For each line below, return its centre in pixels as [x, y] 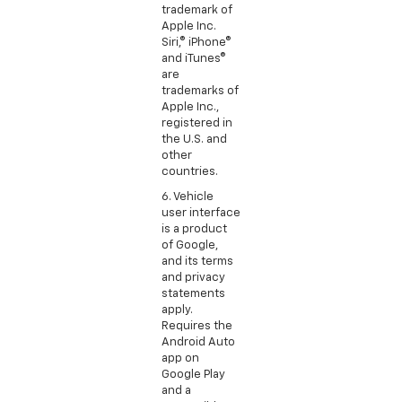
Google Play [193, 374]
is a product [194, 229]
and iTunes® [194, 58]
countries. [190, 171]
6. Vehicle [188, 197]
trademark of [197, 10]
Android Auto [198, 342]
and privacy [193, 277]
